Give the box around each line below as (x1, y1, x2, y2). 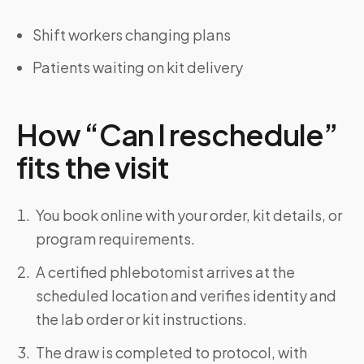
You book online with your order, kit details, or (36, 206, 342, 224)
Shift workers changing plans (32, 25, 231, 44)
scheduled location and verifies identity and (36, 286, 336, 305)
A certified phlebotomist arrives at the (36, 262, 295, 281)
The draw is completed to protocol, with (36, 343, 307, 362)
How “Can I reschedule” (16, 116, 339, 153)
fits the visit (16, 149, 170, 185)
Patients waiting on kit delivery (32, 58, 243, 76)
